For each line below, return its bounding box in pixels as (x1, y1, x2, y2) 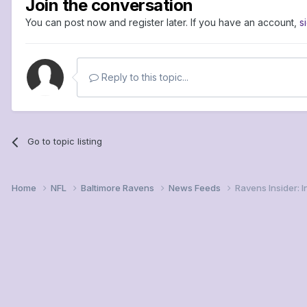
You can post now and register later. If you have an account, (25, 16, 299, 29)
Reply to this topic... (99, 71, 188, 84)
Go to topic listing (27, 136, 103, 147)
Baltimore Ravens (81, 182, 156, 194)
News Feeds (169, 182, 223, 194)
